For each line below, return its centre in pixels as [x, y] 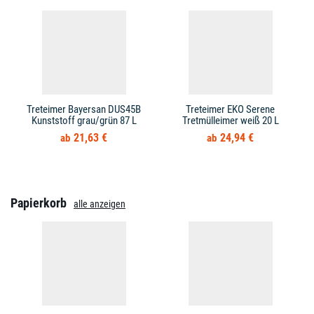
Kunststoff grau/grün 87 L [84, 121]
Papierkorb [39, 203]
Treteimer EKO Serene [230, 109]
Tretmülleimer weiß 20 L [230, 121]
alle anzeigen [100, 204]
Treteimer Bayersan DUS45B [84, 109]
